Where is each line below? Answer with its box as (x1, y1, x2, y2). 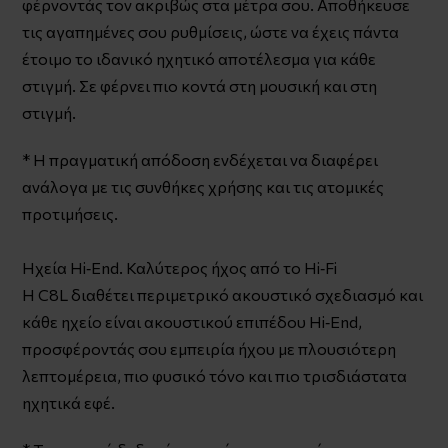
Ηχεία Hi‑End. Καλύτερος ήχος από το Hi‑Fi (22, 257, 338, 277)
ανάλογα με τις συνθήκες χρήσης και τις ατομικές (22, 176, 385, 196)
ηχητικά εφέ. (22, 392, 116, 412)
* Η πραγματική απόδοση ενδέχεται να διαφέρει (22, 149, 379, 169)
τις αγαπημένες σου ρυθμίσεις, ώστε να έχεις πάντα (22, 21, 400, 41)
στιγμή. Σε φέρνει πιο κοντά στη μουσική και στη (22, 75, 378, 95)
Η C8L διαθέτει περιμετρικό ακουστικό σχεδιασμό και (22, 284, 424, 304)
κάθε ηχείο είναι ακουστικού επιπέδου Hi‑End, (22, 311, 363, 331)
